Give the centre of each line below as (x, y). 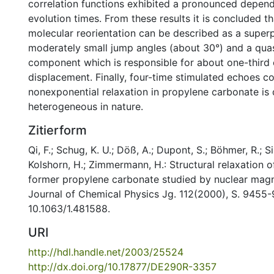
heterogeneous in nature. (86, 106)
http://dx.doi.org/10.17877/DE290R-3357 (122, 267)
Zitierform (57, 130)
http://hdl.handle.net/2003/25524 (106, 252)
